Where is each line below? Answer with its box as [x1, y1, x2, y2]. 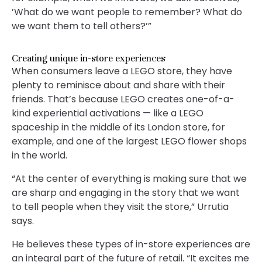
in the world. [12, 149, 67, 162]
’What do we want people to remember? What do [12, 5, 242, 19]
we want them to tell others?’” [12, 19, 151, 33]
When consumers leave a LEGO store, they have [12, 64, 232, 78]
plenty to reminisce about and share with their [12, 78, 225, 92]
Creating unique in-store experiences [12, 52, 168, 64]
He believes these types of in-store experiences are [12, 237, 250, 251]
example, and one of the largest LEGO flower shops [12, 135, 247, 148]
